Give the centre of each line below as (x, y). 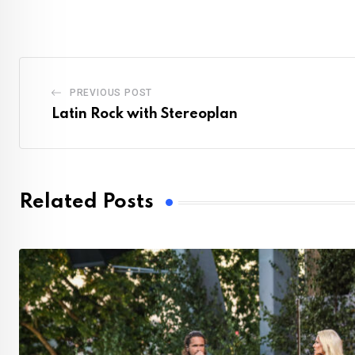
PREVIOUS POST (111, 92)
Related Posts (86, 203)
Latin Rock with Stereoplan (145, 114)
